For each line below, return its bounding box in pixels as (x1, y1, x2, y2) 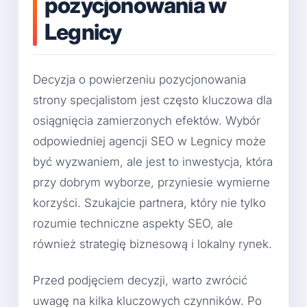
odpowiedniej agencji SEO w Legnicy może (33, 134, 266, 148)
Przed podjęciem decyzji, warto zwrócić (33, 273, 247, 288)
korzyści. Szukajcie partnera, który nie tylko (33, 195, 266, 210)
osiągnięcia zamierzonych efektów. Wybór (33, 113, 260, 127)
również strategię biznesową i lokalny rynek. (33, 236, 272, 251)
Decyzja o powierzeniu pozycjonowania (33, 72, 246, 86)
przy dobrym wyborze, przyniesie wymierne (33, 175, 270, 189)
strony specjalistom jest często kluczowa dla (33, 93, 272, 107)
